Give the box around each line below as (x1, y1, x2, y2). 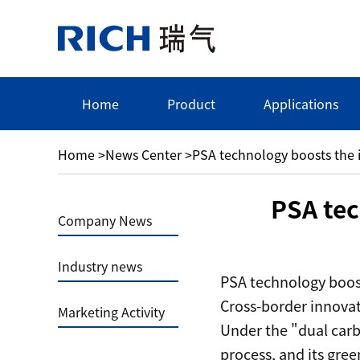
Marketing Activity (58, 302, 165, 321)
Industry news (58, 256, 142, 276)
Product (167, 94, 215, 113)
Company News (58, 211, 152, 230)
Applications (264, 94, 338, 113)
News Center (105, 145, 182, 164)
